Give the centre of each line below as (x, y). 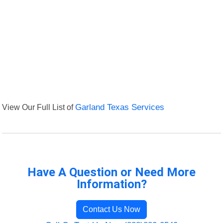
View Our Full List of (39, 107)
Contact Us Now (111, 210)
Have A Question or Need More (111, 172)
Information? (111, 184)
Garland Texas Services (120, 108)
